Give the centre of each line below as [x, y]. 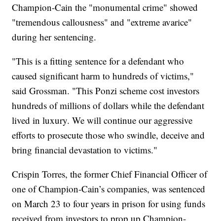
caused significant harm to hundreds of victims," [103, 76]
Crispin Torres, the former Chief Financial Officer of [110, 174]
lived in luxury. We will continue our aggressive [102, 120]
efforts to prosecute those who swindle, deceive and [109, 135]
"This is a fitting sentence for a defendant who [98, 61]
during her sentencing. [54, 37]
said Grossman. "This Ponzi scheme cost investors [106, 91]
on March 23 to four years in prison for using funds [109, 204]
